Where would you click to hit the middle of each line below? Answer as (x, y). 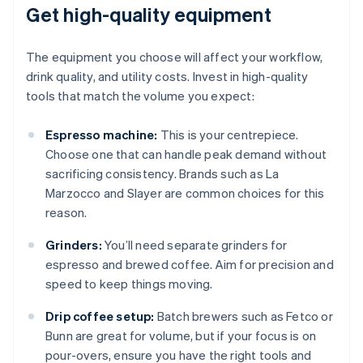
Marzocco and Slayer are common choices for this (185, 193)
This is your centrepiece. (228, 135)
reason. (66, 213)
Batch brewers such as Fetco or (243, 316)
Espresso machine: (102, 135)
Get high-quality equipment (149, 15)
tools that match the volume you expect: (140, 96)
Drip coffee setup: (100, 316)
